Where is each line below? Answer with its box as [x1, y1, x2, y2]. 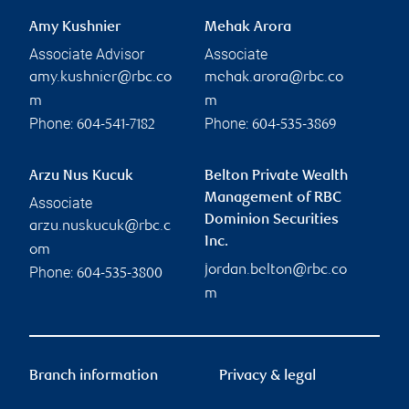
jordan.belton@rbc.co [204, 262, 347, 278]
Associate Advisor [29, 45, 144, 63]
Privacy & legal [219, 368, 316, 384]
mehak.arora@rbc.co [204, 69, 343, 86]
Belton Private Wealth [204, 168, 348, 184]
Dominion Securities [204, 212, 339, 228]
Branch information [29, 368, 158, 384]
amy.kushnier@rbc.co [29, 69, 172, 86]
